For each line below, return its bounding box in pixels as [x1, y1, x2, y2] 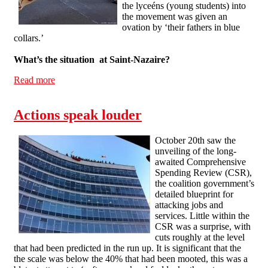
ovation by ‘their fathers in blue [122, 22, 240, 33]
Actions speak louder [14, 107, 142, 123]
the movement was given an [122, 11, 227, 22]
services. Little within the [155, 211, 249, 221]
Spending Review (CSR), [155, 167, 252, 178]
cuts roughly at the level [155, 232, 245, 243]
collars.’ [14, 33, 44, 44]
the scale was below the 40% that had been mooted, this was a [14, 254, 248, 264]
